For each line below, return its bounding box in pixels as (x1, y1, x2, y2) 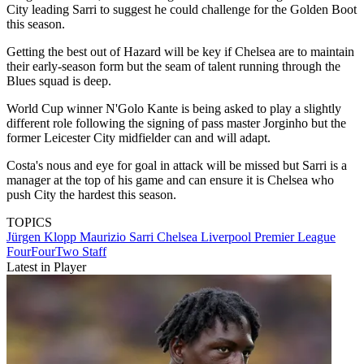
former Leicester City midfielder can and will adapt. (6, 131, 271, 145)
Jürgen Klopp (6, 230, 80, 245)
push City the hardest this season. (6, 188, 176, 202)
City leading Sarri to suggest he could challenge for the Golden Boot (6, 2, 357, 17)
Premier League (254, 230, 336, 245)
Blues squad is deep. (6, 74, 111, 89)
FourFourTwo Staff (6, 245, 106, 259)
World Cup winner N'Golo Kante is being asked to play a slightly (6, 102, 341, 116)
